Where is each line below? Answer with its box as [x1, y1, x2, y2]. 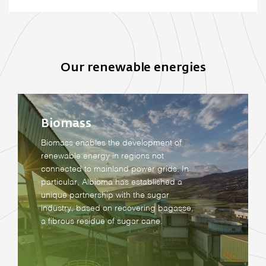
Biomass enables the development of [41, 139, 182, 147]
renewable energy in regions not [41, 152, 164, 160]
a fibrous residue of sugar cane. [41, 217, 163, 226]
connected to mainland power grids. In [41, 165, 189, 173]
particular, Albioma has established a [41, 178, 183, 186]
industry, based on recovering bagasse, [41, 204, 194, 213]
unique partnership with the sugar [41, 191, 170, 199]
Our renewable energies [60, 62, 206, 74]
